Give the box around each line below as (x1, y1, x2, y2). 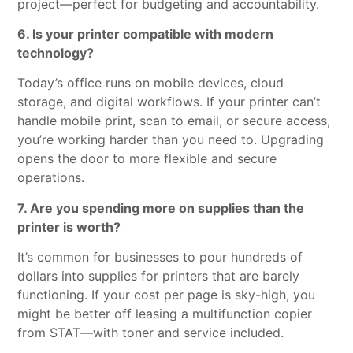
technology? (17, 45, 95, 61)
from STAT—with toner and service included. (17, 325, 284, 341)
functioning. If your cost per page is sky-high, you (17, 287, 316, 303)
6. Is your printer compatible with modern (17, 26, 274, 43)
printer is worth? (17, 218, 121, 235)
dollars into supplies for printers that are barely (17, 268, 300, 284)
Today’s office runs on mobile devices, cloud (17, 75, 284, 91)
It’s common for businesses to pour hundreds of (17, 249, 303, 266)
